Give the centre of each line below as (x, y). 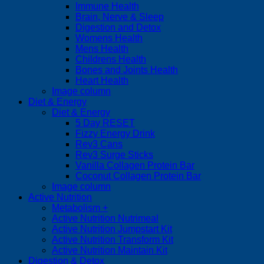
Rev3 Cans (99, 144)
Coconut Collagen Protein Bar (138, 176)
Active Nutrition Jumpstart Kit (112, 229)
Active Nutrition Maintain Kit (110, 250)
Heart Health (102, 80)
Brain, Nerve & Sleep (120, 16)
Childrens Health (111, 59)
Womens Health (109, 38)
